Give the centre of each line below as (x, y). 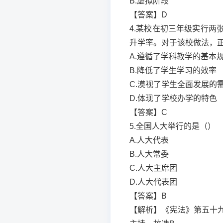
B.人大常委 (149, 154)
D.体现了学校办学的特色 (173, 98)
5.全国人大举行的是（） (172, 126)
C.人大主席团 (153, 168)
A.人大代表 (149, 140)
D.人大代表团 (153, 182)
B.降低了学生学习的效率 (173, 70)
